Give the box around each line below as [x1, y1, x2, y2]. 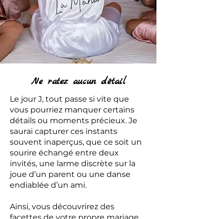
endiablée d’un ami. [10, 180, 87, 190]
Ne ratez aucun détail [31, 75, 126, 88]
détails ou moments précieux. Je [10, 116, 137, 125]
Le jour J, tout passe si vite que [10, 94, 129, 104]
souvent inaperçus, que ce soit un [10, 137, 142, 147]
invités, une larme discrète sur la [10, 159, 135, 168]
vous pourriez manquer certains [10, 105, 134, 114]
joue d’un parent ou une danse [10, 170, 131, 179]
